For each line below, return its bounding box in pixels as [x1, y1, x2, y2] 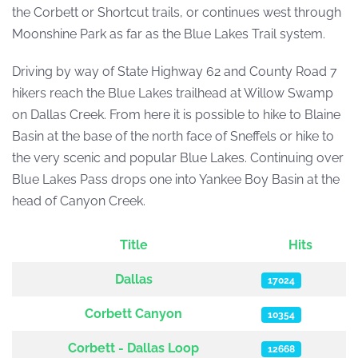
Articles [11, 265, 55, 280]
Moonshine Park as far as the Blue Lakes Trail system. [12, 26, 325, 42]
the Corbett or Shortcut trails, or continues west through [12, 5, 341, 20]
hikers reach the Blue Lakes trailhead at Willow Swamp [12, 86, 333, 101]
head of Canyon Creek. [12, 193, 145, 209]
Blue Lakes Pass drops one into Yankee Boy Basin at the [12, 172, 340, 187]
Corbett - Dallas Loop [68, 340, 199, 356]
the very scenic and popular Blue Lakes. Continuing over [12, 150, 344, 165]
